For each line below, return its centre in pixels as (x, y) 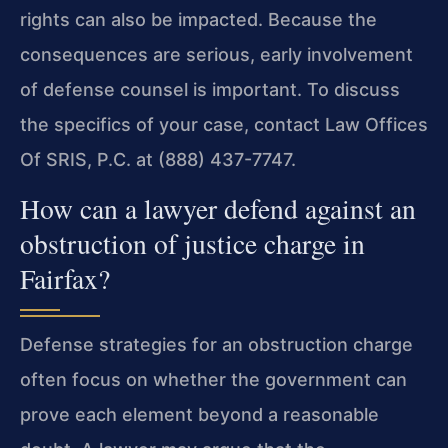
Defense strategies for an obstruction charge (216, 345)
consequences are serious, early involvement (216, 54)
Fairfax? (65, 279)
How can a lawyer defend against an (218, 209)
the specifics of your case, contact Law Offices (224, 124)
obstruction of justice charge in (192, 244)
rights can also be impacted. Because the (198, 19)
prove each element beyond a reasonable (199, 415)
